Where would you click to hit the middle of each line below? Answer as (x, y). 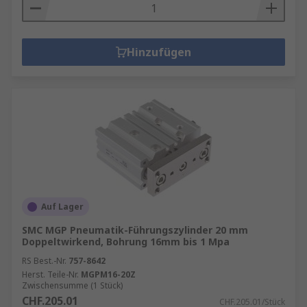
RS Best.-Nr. (44, 261)
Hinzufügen (159, 52)
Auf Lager (62, 207)
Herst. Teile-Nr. (50, 274)
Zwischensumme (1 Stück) (72, 285)
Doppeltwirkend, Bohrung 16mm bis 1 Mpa (126, 242)
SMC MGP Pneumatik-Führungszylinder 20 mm (135, 230)
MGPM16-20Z (108, 274)
